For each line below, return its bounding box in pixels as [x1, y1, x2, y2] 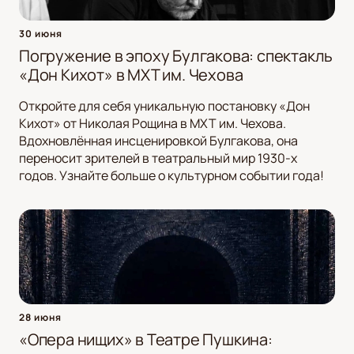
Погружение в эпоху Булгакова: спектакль [19, 45, 333, 67]
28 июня [19, 311, 62, 325]
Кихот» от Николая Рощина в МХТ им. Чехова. [19, 115, 286, 133]
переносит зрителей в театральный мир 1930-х [19, 149, 297, 168]
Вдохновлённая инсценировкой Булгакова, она [19, 132, 298, 150]
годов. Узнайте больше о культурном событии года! [19, 167, 324, 185]
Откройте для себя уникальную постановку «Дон [19, 97, 310, 115]
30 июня [19, 27, 62, 41]
